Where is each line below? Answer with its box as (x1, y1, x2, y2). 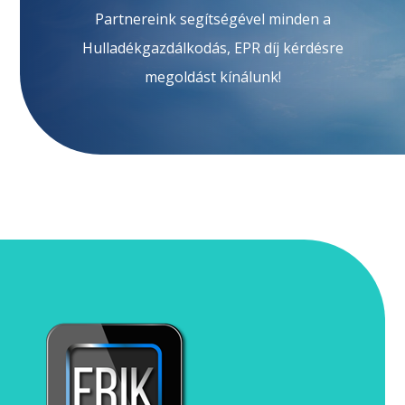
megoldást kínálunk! (144, 66, 281, 87)
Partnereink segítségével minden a (94, 8, 331, 29)
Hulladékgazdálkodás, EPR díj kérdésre (81, 37, 344, 58)
